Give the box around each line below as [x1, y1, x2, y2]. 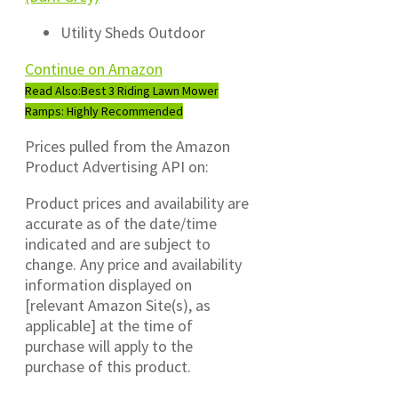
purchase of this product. [25, 356, 191, 378]
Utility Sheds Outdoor [60, 22, 205, 44]
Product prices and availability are [25, 193, 249, 214]
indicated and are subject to [25, 234, 211, 255]
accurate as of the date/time [25, 213, 217, 235]
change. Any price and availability [25, 254, 242, 275]
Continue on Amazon [25, 59, 163, 80]
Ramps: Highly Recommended [25, 103, 183, 120]
